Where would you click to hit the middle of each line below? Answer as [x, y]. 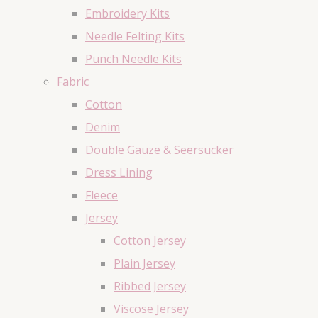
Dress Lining [119, 173]
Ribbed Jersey [150, 286]
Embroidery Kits [127, 14]
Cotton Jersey [150, 241]
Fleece [102, 196]
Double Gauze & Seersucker [159, 150]
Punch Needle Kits [133, 59]
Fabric [73, 82]
